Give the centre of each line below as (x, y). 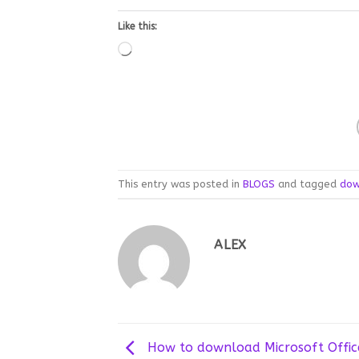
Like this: (137, 27)
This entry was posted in (180, 184)
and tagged (307, 184)
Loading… (160, 51)
